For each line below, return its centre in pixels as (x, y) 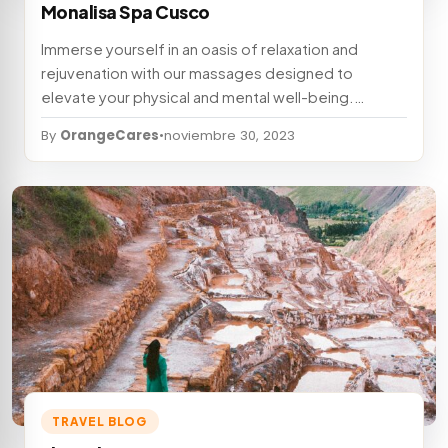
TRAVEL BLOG (100, 421)
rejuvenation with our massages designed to (197, 72)
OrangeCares (109, 135)
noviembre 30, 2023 (229, 135)
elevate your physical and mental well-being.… (203, 96)
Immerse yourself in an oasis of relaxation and (199, 48)
